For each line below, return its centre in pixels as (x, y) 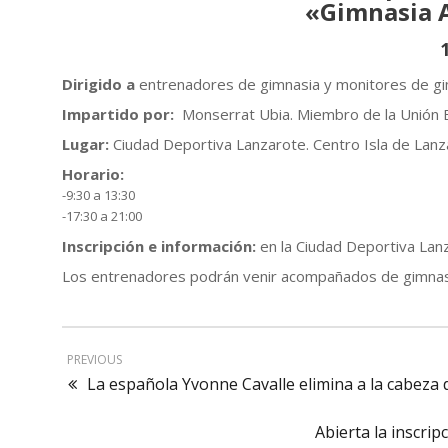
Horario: (93, 174)
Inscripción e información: (159, 246)
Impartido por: (118, 114)
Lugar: (85, 144)
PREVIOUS (94, 359)
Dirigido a (98, 84)
